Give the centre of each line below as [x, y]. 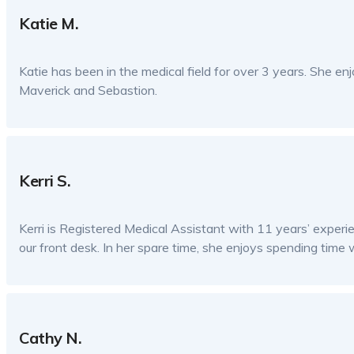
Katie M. [49, 24]
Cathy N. [50, 337]
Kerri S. [45, 180]
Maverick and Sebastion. [88, 90]
